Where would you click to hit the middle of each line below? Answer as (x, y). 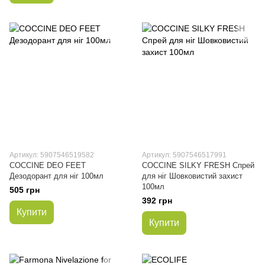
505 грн (25, 190)
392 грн (157, 201)
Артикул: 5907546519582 (52, 155)
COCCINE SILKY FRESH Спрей (198, 165)
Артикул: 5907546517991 (184, 155)
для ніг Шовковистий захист (192, 176)
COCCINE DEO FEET (48, 165)
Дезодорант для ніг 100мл (56, 176)
